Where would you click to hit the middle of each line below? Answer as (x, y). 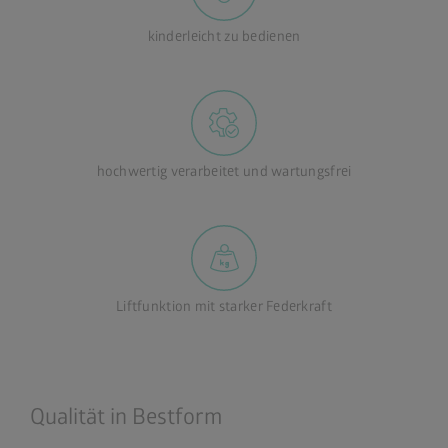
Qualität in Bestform (126, 416)
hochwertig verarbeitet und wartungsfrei (224, 172)
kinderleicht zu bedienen (224, 37)
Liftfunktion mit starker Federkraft (224, 307)
